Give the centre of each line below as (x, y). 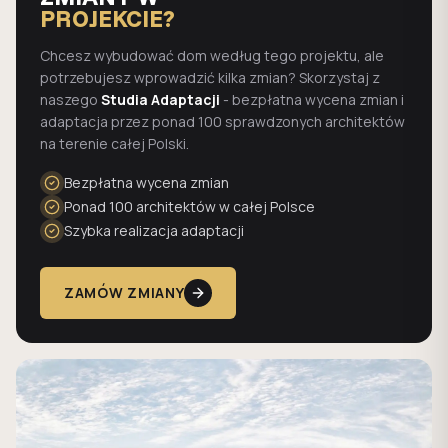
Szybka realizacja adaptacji (154, 230)
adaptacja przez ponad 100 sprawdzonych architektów (222, 121)
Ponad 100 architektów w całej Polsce (189, 206)
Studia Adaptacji (160, 99)
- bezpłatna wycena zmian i (312, 99)
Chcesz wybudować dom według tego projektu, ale (212, 55)
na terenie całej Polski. (114, 143)
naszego (69, 99)
